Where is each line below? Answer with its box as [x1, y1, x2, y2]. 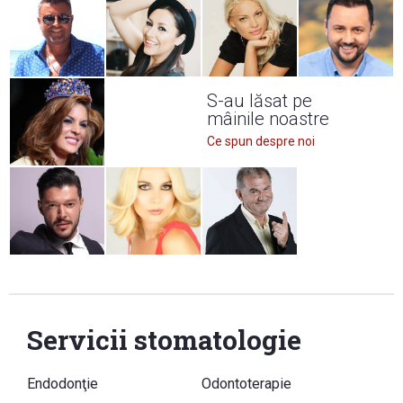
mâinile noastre [206, 107, 329, 130]
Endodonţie [27, 374, 98, 392]
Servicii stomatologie [27, 321, 301, 357]
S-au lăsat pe [206, 89, 312, 112]
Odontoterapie [201, 374, 291, 392]
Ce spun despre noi [206, 133, 315, 148]
